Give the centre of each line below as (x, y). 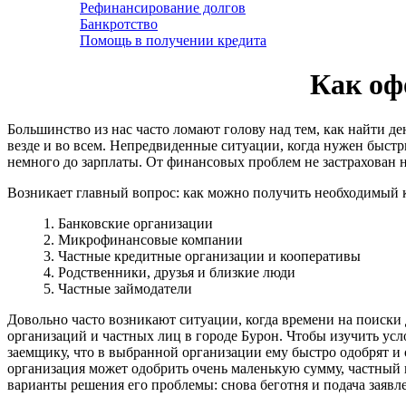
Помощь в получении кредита (173, 40)
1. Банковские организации (128, 223)
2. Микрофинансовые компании (143, 239)
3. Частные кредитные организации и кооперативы (202, 256)
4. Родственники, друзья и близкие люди (169, 272)
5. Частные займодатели (118, 288)
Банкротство (119, 24)
